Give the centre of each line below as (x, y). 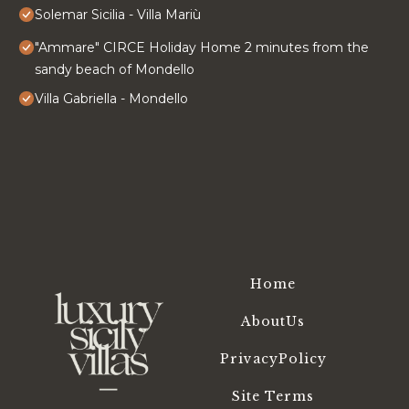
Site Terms (273, 397)
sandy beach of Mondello (115, 70)
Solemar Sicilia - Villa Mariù (118, 15)
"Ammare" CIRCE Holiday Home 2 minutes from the (202, 48)
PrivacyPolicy (273, 359)
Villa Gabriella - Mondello (111, 99)
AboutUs (273, 322)
